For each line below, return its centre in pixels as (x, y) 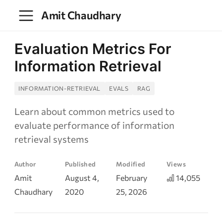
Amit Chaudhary (81, 15)
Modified (131, 164)
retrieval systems (51, 139)
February (131, 177)
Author (25, 164)
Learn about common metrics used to (94, 111)
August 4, (82, 177)
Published (81, 164)
